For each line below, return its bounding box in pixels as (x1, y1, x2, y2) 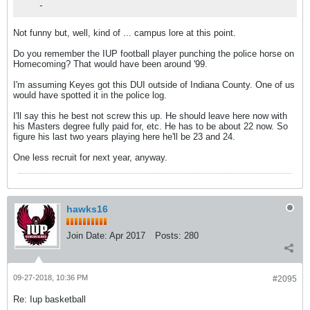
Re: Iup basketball (13, 294, 86, 304)
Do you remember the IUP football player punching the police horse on (13, 48, 294, 59)
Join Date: (66, 230, 107, 241)
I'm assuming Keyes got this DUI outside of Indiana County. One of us (13, 80, 295, 90)
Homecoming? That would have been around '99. (13, 59, 208, 69)
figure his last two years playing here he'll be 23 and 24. (13, 131, 235, 142)
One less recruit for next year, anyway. (13, 152, 167, 163)
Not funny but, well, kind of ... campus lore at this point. (13, 28, 236, 38)
